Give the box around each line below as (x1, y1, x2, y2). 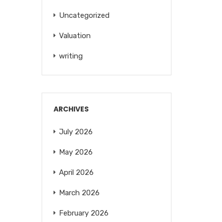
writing (58, 52, 83, 60)
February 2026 (58, 209, 109, 218)
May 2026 (58, 148, 93, 157)
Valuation (58, 31, 91, 40)
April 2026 (58, 168, 94, 177)
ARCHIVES (53, 104, 89, 114)
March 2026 (58, 188, 100, 197)
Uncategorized (58, 11, 110, 20)
